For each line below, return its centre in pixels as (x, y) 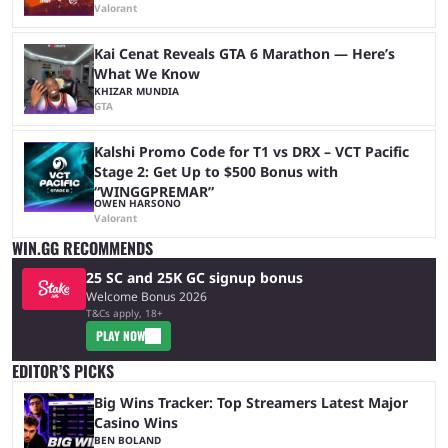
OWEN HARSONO (137, 202)
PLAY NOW (120, 335)
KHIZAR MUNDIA (136, 90)
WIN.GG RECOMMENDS (82, 247)
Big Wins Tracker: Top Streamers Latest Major (251, 402)
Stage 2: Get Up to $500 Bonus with (216, 171)
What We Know (147, 73)
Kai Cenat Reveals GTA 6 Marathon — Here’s (244, 53)
